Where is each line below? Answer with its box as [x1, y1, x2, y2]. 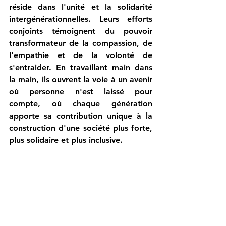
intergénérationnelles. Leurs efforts [9, 14, 152, 24]
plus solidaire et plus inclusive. [9, 135, 123, 145]
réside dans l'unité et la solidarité [9, 2, 152, 12]
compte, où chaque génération [9, 99, 152, 109]
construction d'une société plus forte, [9, 123, 152, 133]
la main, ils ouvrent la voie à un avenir [9, 75, 152, 85]
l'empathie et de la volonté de [9, 50, 152, 61]
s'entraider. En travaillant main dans [9, 63, 152, 73]
